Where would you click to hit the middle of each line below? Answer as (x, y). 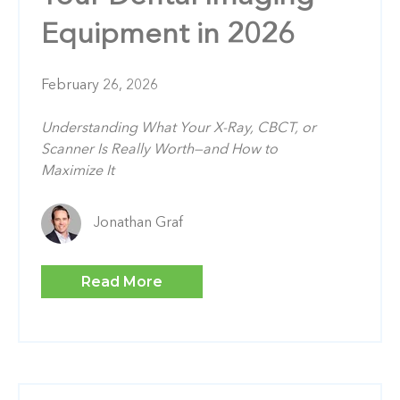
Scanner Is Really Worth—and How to (159, 150)
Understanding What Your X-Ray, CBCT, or (179, 128)
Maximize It (78, 171)
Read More (122, 281)
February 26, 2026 (100, 85)
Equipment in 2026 (168, 35)
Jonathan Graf (138, 224)
